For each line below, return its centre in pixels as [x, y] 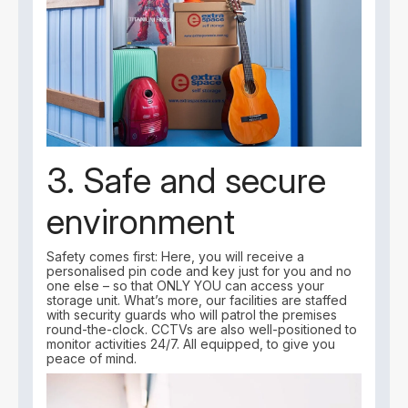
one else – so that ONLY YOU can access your [186, 285]
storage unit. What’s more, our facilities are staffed [197, 300]
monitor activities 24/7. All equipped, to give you [191, 343]
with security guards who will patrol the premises [192, 314]
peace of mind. [92, 358]
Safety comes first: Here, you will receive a [176, 256]
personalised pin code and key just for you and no [199, 270]
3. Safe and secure [187, 181]
